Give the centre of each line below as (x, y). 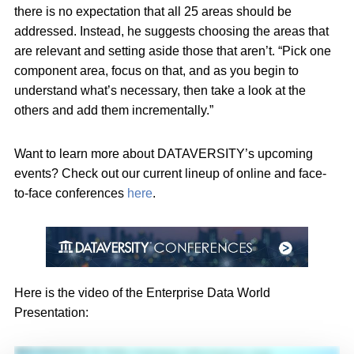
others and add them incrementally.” (114, 111)
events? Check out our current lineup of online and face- (170, 174)
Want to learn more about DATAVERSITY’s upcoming (164, 154)
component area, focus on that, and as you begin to (156, 71)
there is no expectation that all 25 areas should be (153, 12)
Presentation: (51, 313)
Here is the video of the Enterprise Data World (142, 293)
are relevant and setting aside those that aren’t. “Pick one (173, 51)
